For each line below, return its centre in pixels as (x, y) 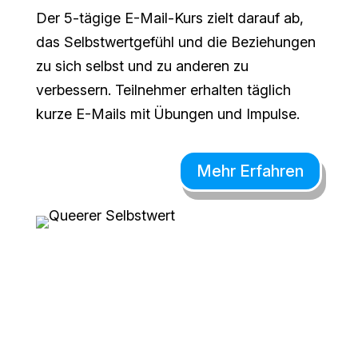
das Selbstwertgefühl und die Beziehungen (175, 42)
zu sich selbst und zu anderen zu (142, 66)
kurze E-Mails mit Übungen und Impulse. (167, 113)
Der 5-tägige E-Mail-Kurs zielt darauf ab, (169, 18)
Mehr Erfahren (251, 171)
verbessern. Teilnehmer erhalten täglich (163, 89)
